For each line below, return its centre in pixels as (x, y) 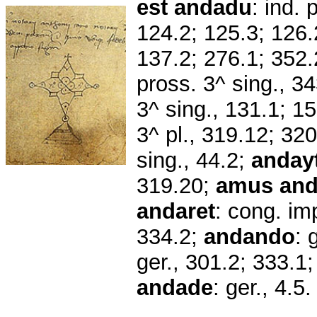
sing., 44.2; (194, 160)
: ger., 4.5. (262, 287)
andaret (176, 211)
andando (249, 236)
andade (175, 287)
